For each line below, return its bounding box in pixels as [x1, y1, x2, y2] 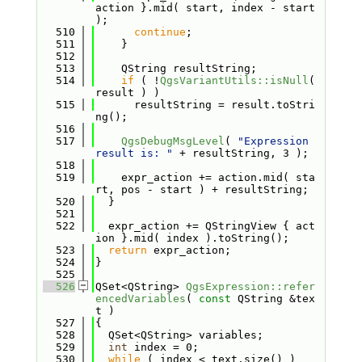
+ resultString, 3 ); [172, 147, 309, 159]
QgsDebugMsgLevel [120, 135, 225, 147]
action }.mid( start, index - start [95, 2, 315, 14]
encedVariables [95, 293, 186, 305]
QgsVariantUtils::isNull [159, 74, 309, 86]
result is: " [95, 147, 173, 159]
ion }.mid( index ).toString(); [95, 232, 289, 244]
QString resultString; [95, 62, 257, 74]
